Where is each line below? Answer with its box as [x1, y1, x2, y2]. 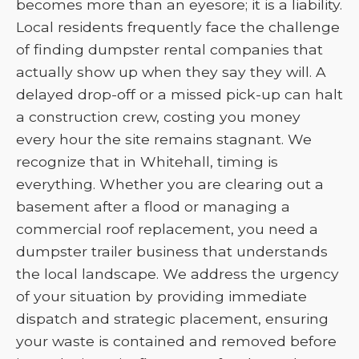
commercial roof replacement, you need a [16, 220, 318, 237]
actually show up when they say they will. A [16, 63, 326, 80]
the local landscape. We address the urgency [16, 265, 339, 282]
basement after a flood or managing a [16, 198, 290, 215]
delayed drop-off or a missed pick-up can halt [16, 86, 343, 103]
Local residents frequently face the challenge [16, 18, 340, 35]
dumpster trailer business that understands [16, 243, 328, 260]
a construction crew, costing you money [16, 108, 301, 125]
